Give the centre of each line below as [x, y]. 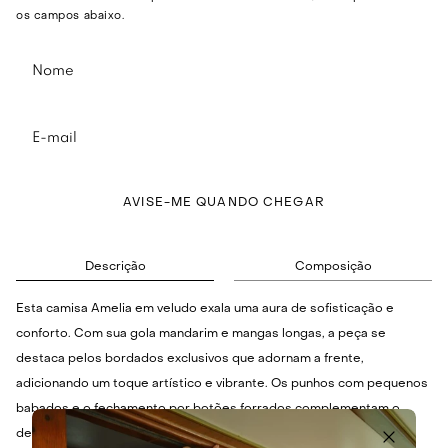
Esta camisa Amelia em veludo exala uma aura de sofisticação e [205, 309]
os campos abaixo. [70, 17]
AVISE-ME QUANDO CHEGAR [224, 203]
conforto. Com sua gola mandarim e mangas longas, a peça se [201, 334]
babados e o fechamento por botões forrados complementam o [208, 409]
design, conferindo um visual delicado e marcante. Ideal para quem [214, 434]
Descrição [115, 267]
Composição [333, 267]
